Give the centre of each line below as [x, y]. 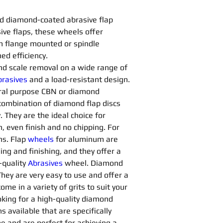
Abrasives [46, 163]
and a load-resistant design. [81, 79]
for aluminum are [88, 139]
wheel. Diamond [95, 163]
